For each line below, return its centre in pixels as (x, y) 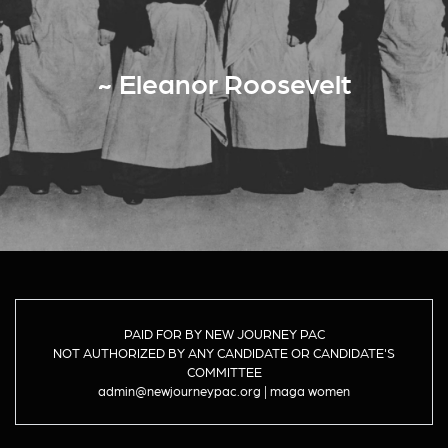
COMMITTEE (224, 372)
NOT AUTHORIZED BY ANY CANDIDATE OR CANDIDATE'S (224, 353)
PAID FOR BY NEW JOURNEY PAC (224, 334)
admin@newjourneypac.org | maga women (224, 391)
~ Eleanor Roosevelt (224, 82)
